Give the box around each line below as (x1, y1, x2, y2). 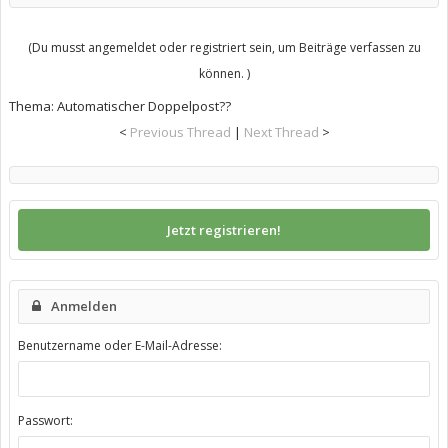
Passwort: (18, 412, 73, 429)
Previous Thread (129, 123, 231, 141)
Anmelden (51, 297, 117, 315)
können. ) (198, 65, 250, 82)
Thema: (9, 97, 57, 115)
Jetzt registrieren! (167, 221, 281, 239)
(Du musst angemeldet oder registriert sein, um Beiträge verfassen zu (27, 39, 421, 56)
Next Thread (243, 123, 319, 141)
